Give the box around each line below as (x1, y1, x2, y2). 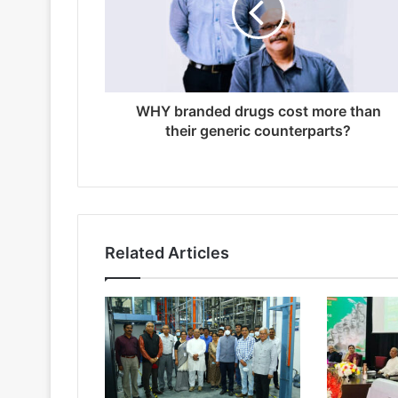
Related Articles (105, 243, 229, 262)
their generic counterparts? (165, 121, 351, 139)
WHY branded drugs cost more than (135, 101, 381, 120)
